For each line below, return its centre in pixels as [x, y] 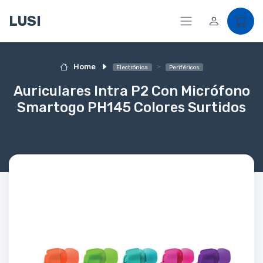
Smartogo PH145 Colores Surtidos [131, 107]
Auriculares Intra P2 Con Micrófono [131, 91]
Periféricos [184, 67]
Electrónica [132, 67]
